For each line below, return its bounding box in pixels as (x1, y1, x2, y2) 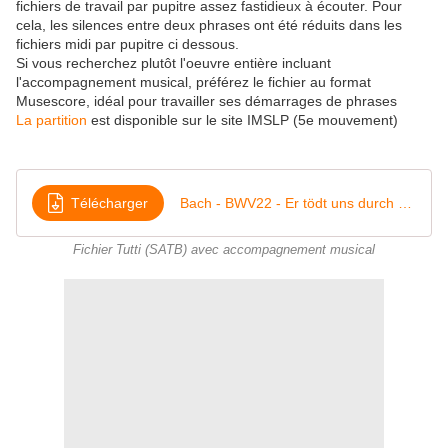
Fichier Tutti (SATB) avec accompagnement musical (73, 243, 375, 258)
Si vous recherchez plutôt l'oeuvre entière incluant (16, 55, 331, 72)
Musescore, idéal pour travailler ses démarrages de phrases (16, 93, 397, 110)
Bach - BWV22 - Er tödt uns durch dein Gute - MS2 (398, 194, 412, 211)
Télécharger (71, 194, 148, 211)
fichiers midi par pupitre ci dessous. (16, 36, 239, 53)
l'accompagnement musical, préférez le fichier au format (16, 74, 371, 91)
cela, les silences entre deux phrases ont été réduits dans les (16, 17, 402, 34)
